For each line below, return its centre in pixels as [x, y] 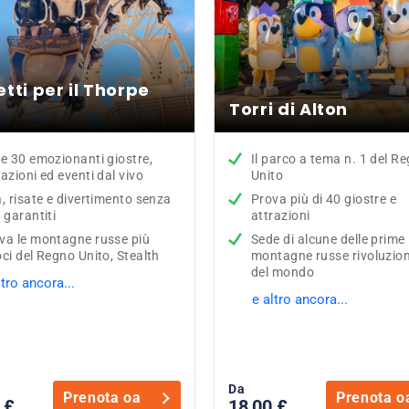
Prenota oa [102, 398]
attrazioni [281, 215]
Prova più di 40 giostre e [324, 199]
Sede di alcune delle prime [328, 239]
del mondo [283, 272]
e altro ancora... [300, 299]
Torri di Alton [289, 109]
